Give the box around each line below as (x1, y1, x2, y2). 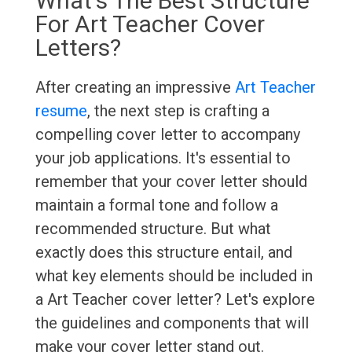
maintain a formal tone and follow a (35, 196, 278, 215)
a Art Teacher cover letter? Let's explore (35, 290, 315, 310)
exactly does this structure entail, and (35, 243, 292, 262)
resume (35, 101, 87, 121)
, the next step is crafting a (86, 101, 269, 121)
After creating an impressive (35, 78, 235, 97)
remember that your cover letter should (35, 172, 307, 192)
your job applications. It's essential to (35, 148, 291, 168)
